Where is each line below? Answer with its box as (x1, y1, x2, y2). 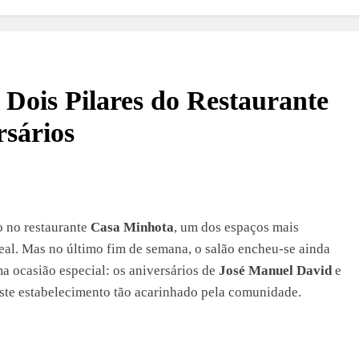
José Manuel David (219, 263, 332, 278)
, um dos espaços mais (174, 220, 299, 235)
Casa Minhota (91, 220, 174, 235)
